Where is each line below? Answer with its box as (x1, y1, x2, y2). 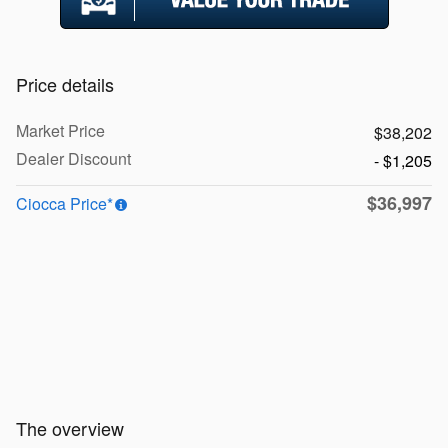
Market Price (16, 118, 105, 142)
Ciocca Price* (16, 191, 113, 215)
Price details (16, 70, 114, 97)
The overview (16, 414, 124, 441)
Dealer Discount (16, 146, 131, 170)
